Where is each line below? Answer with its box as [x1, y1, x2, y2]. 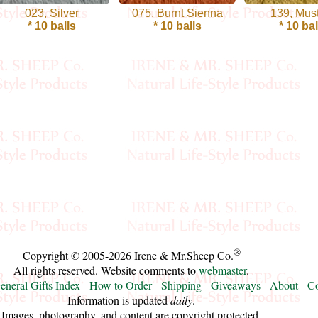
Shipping [161, 278, 202, 293]
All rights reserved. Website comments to [13, 263, 199, 278]
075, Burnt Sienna [131, 7, 223, 19]
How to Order [89, 278, 152, 293]
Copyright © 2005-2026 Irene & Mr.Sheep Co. [22, 248, 234, 263]
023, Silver [24, 7, 79, 19]
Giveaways [211, 278, 261, 293]
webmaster [199, 263, 246, 278]
